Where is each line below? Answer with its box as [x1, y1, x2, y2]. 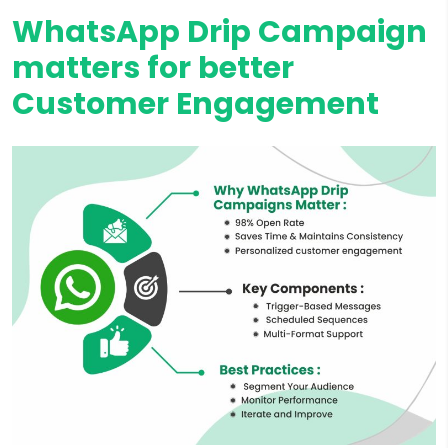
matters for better [12, 46, 294, 89]
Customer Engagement [12, 82, 379, 125]
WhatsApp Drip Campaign [12, 10, 427, 53]
